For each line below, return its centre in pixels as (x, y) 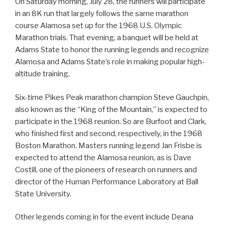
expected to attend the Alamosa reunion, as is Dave (103, 157)
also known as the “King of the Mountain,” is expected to (111, 109)
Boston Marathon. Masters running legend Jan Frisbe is (108, 145)
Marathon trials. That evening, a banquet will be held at (107, 38)
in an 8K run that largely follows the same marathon (102, 14)
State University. (43, 194)
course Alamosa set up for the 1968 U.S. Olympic (98, 26)
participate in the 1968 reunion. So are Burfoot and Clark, (111, 121)
